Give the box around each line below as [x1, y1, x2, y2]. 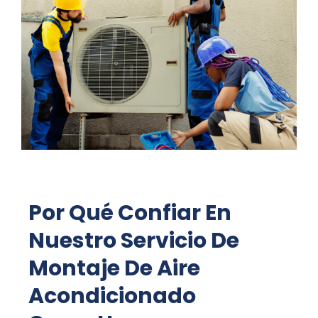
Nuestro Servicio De [28, 225, 239, 256]
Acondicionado [28, 280, 196, 311]
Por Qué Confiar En [28, 197, 231, 228]
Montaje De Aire [28, 253, 200, 283]
